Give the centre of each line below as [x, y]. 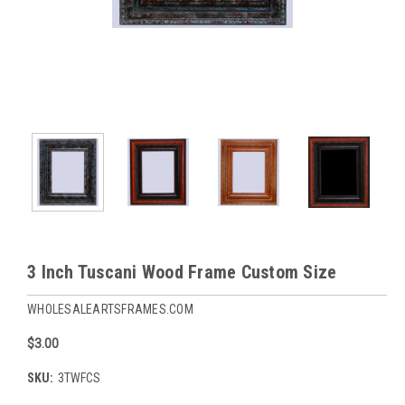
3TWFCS [79, 378]
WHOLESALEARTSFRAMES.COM [110, 310]
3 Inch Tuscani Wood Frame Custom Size [182, 273]
